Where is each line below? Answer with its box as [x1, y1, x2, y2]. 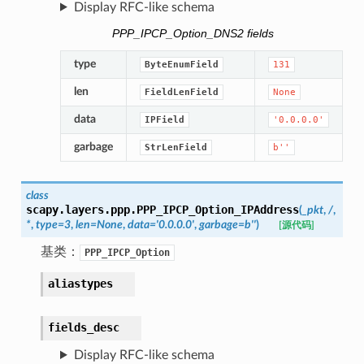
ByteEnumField [144, 59, 219, 71]
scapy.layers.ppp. [25, 203, 136, 217]
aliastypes [47, 277, 113, 291]
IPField [144, 115, 184, 126]
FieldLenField [144, 87, 219, 98]
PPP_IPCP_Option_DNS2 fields [112, 28, 275, 41]
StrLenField [144, 142, 207, 154]
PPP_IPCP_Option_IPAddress [136, 203, 299, 217]
